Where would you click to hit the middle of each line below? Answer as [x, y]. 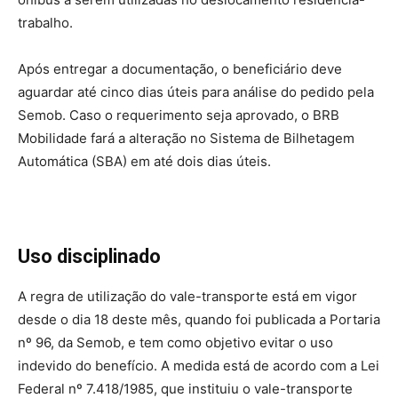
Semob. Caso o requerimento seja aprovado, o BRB [179, 115]
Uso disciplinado [89, 256]
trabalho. [45, 22]
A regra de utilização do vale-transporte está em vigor [187, 296]
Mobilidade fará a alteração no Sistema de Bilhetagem [186, 138]
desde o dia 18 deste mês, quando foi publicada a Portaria [199, 319]
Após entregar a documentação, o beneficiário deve [180, 68]
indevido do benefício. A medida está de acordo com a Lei [199, 365]
